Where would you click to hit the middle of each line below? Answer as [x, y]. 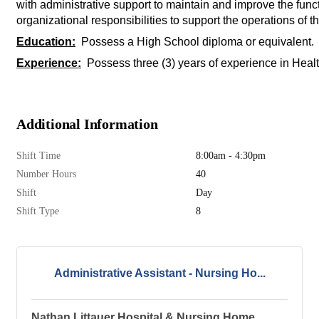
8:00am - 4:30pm [231, 156]
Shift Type [38, 211]
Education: [46, 42]
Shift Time [38, 156]
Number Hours [46, 174]
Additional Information [87, 124]
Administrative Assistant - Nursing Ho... [159, 273]
